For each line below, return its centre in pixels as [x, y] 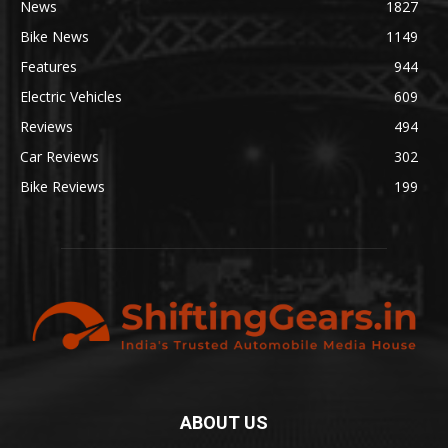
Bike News [54, 36]
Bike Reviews [62, 186]
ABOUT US [224, 422]
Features [48, 66]
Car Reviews [59, 156]
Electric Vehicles [71, 96]
